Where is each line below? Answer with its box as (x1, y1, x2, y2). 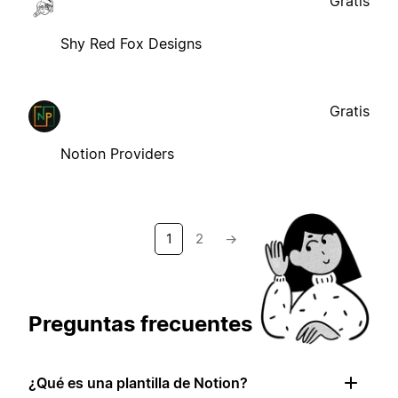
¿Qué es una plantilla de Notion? (28, 373, 248, 392)
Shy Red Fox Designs (60, 34, 202, 52)
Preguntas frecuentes (28, 310, 252, 337)
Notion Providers (60, 144, 174, 163)
